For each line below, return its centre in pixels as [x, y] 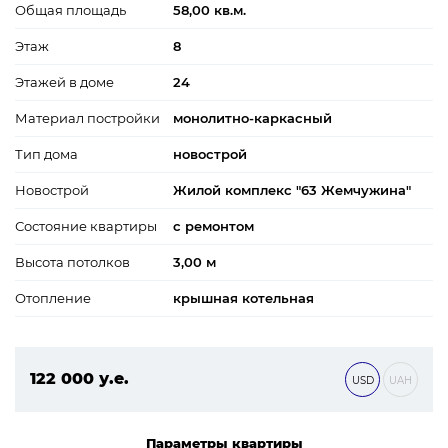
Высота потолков [72, 261]
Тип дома [46, 153]
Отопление [53, 297]
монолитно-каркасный [252, 117]
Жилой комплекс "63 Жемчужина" [292, 189]
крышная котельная [243, 297]
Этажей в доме [64, 81]
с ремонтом [213, 225]
